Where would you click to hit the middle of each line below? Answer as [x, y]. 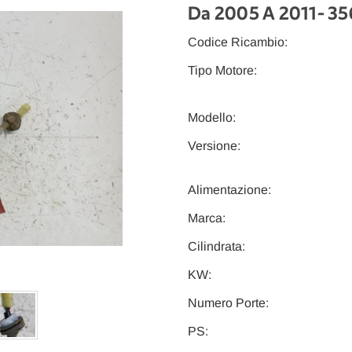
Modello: [212, 118]
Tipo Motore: [222, 71]
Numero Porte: [228, 303]
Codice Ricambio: [238, 42]
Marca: [207, 218]
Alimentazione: [229, 190]
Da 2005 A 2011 [253, 15]
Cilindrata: [216, 247]
